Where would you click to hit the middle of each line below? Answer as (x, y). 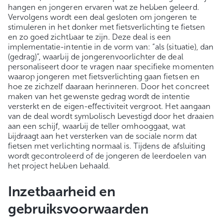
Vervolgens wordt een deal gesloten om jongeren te (102, 17)
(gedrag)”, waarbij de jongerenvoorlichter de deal (96, 57)
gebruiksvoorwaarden (78, 209)
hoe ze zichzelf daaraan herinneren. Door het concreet (109, 87)
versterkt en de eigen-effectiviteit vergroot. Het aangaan (109, 107)
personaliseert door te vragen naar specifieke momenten (111, 67)
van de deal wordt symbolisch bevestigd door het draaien (111, 116)
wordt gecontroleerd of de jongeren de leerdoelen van (107, 156)
